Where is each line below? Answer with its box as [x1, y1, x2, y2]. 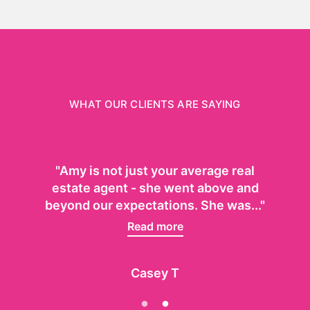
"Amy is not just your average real [55, 163, 255, 178]
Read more [127, 219, 183, 233]
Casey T [131, 265, 179, 280]
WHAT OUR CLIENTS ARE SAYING [69, 98, 241, 111]
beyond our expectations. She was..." [45, 197, 265, 212]
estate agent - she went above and [51, 180, 259, 195]
